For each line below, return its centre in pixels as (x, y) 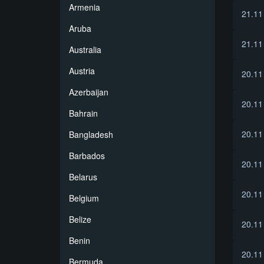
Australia (85, 49)
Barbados (87, 156)
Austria (82, 71)
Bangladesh (91, 134)
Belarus (83, 177)
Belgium (84, 198)
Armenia (85, 7)
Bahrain (83, 113)
